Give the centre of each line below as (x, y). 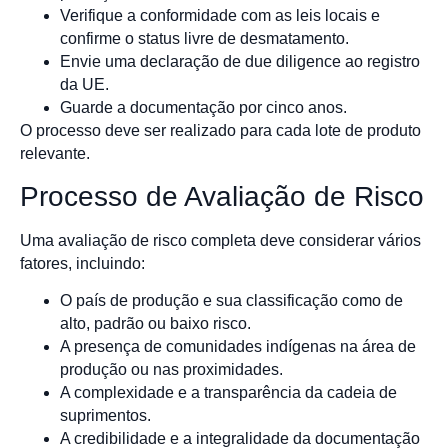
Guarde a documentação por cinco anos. (203, 108)
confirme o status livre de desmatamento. (204, 39)
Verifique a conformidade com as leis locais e (220, 16)
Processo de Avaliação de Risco (222, 196)
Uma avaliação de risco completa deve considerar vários (220, 240)
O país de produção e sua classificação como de (231, 300)
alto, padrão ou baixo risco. (155, 323)
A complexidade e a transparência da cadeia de (228, 392)
